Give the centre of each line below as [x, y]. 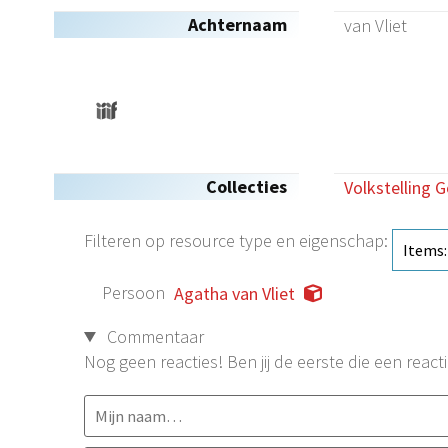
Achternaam [237, 24]
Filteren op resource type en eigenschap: [238, 241]
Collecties [246, 187]
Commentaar [154, 337]
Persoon [133, 293]
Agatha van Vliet [234, 294]
